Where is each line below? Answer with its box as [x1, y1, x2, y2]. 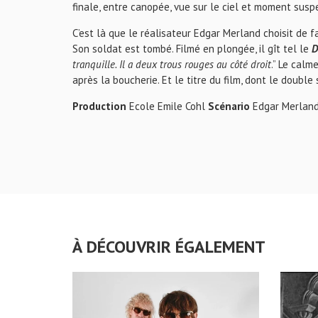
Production [72, 99, 126, 113]
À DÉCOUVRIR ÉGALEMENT [72, 236, 265, 258]
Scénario [208, 99, 250, 113]
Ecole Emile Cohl [126, 99, 208, 113]
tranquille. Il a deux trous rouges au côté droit [72, 57, 271, 71]
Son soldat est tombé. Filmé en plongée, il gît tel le [72, 42, 312, 55]
